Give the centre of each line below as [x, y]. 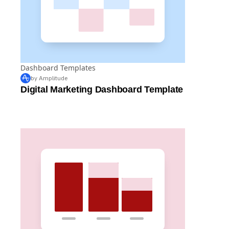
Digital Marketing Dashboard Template [102, 113]
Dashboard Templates [58, 91]
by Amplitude [49, 102]
